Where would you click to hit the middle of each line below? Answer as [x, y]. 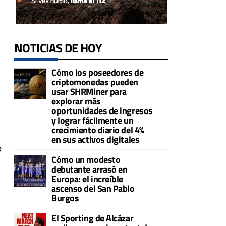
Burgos [65, 198]
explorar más [76, 101]
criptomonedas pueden [95, 82]
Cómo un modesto [86, 159]
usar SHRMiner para [89, 91]
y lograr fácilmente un [93, 120]
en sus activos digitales [96, 139]
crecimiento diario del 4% [98, 130]
